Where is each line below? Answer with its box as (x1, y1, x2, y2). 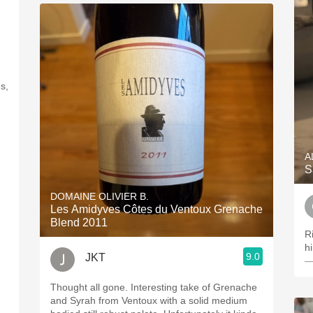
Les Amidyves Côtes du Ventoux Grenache (50, 203, 263, 215)
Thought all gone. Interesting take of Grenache (50, 282, 257, 293)
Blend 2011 (50, 217, 108, 228)
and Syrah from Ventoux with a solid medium (50, 295, 247, 306)
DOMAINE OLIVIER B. (50, 191, 149, 202)
